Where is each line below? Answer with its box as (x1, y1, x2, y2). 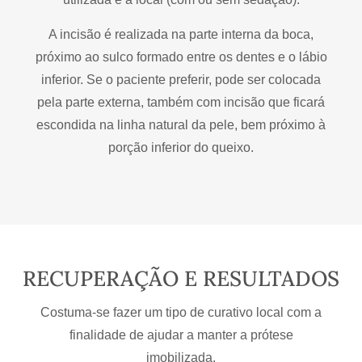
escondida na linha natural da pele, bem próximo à (36, 117, 326, 132)
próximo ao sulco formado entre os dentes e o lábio (35, 49, 327, 64)
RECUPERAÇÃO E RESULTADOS (23, 264, 339, 292)
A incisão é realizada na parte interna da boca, (48, 27, 314, 41)
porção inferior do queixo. (108, 140, 254, 154)
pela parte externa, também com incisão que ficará (37, 95, 325, 109)
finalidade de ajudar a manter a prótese (69, 327, 293, 342)
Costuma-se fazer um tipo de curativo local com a (40, 305, 322, 319)
